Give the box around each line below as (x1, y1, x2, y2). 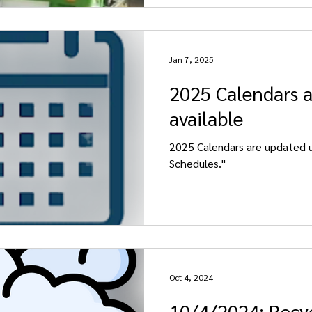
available (169, 105, 243, 130)
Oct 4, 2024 (169, 271, 213, 283)
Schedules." (169, 156, 226, 171)
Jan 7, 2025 (169, 54, 214, 65)
